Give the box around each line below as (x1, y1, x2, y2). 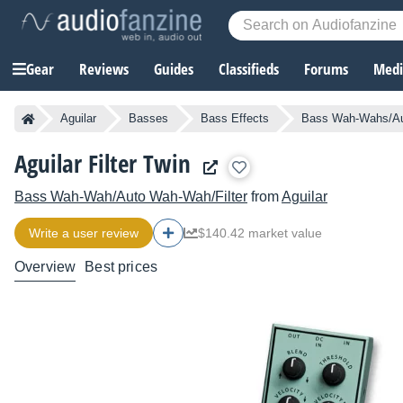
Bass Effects (201, 112, 269, 126)
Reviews (79, 58, 129, 80)
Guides (154, 58, 193, 80)
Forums (304, 58, 348, 80)
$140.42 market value (198, 226, 322, 241)
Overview (14, 259, 76, 275)
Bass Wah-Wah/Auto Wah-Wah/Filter (14, 189, 247, 205)
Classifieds (219, 58, 279, 80)
